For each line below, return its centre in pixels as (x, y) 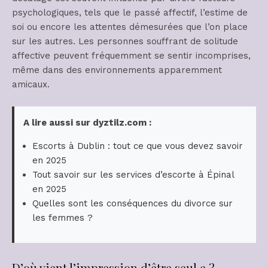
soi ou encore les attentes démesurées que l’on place (130, 27)
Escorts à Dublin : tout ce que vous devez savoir (138, 146)
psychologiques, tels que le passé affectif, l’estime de (130, 13)
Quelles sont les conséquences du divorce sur (133, 204)
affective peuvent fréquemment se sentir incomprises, (131, 56)
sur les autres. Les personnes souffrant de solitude (125, 42)
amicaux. (31, 85)
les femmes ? (63, 218)
